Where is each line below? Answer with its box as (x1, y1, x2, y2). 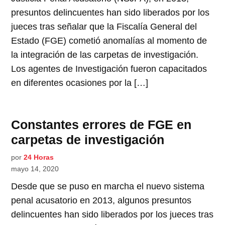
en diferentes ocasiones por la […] (11, 78, 149, 88)
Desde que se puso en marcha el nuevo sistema (11, 181, 205, 191)
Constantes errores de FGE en (11, 118, 192, 132)
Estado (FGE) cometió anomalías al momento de (11, 36, 207, 46)
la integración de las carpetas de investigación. (11, 50, 199, 60)
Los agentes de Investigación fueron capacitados (11, 64, 207, 74)
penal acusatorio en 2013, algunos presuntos (11, 195, 192, 205)
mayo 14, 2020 (11, 165, 59, 173)
